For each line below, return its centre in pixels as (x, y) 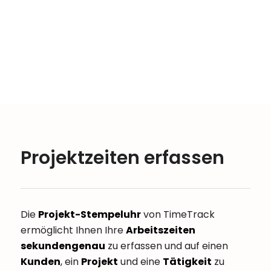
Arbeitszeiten (160, 230)
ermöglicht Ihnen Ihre (73, 230)
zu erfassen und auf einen (166, 246)
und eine (140, 262)
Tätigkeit (187, 262)
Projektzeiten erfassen (122, 158)
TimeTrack (189, 214)
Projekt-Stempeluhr (89, 214)
